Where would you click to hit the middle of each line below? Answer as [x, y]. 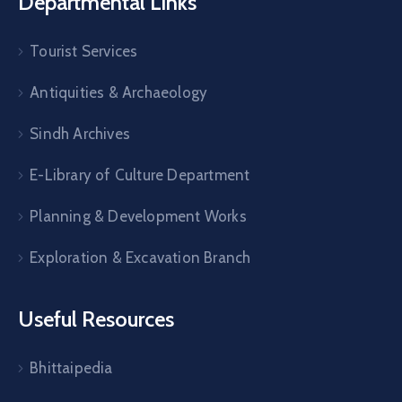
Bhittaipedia [71, 368]
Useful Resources [96, 319]
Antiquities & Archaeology [119, 93]
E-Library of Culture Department [140, 175]
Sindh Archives [80, 134]
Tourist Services [84, 52]
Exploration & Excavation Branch [140, 258]
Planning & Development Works [138, 217]
